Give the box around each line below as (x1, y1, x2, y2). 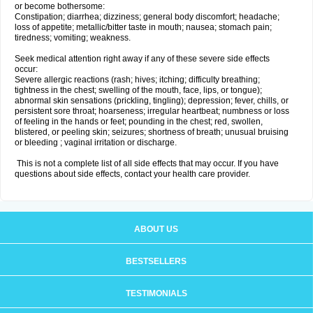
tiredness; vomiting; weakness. (15, 33, 131, 43)
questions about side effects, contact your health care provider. (15, 169, 250, 179)
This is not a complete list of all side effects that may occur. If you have (15, 159, 279, 168)
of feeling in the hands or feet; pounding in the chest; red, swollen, (15, 117, 263, 126)
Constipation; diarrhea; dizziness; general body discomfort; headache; (15, 12, 279, 22)
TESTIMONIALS (125, 289, 187, 298)
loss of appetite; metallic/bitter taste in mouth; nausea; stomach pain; (15, 22, 272, 32)
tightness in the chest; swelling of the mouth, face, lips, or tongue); (15, 85, 262, 95)
